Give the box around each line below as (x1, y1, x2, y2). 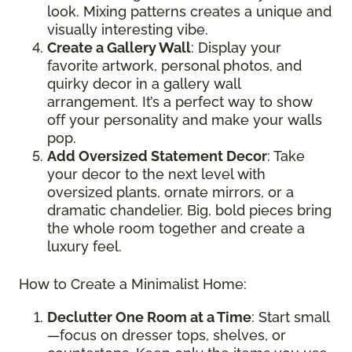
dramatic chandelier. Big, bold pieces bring (47, 202, 332, 219)
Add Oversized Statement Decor (47, 148, 267, 165)
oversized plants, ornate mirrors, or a (47, 184, 294, 201)
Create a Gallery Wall (47, 39, 191, 57)
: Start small (251, 309, 330, 326)
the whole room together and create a (47, 220, 305, 237)
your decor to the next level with (47, 166, 266, 183)
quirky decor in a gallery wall (47, 75, 240, 93)
